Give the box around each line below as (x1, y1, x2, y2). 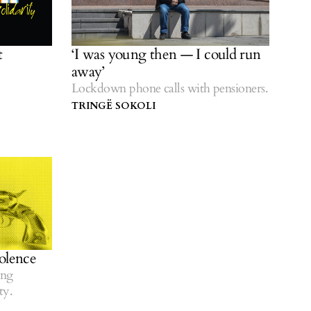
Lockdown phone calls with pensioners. (72, 80, 269, 98)
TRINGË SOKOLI (72, 99, 155, 113)
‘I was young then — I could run (72, 44, 261, 65)
